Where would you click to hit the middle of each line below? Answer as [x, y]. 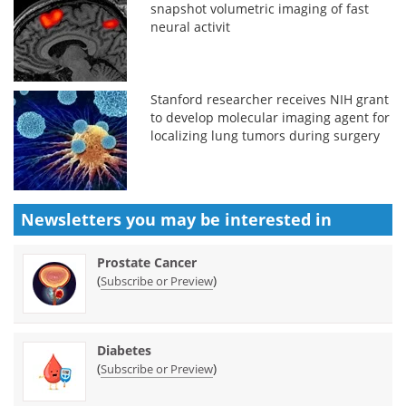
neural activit [191, 26]
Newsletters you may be [123, 219]
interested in [278, 219]
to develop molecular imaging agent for [271, 117]
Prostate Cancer [147, 262]
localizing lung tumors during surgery [266, 135]
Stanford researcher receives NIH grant [270, 99]
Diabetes [124, 350]
